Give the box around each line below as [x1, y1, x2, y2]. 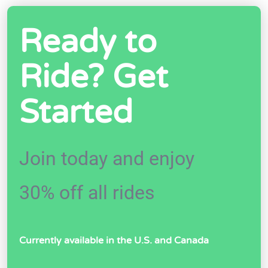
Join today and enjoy [19, 147, 194, 170]
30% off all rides [19, 181, 155, 205]
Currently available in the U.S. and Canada [19, 234, 209, 247]
